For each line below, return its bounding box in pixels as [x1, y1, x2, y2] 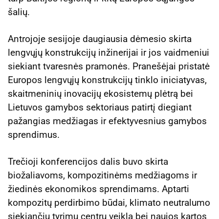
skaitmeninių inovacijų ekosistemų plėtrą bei [8, 88, 193, 100]
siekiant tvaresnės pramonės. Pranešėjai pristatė [8, 61, 210, 72]
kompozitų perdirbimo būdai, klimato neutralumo [8, 197, 210, 209]
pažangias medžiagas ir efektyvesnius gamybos [8, 115, 207, 127]
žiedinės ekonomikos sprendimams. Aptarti [8, 183, 189, 195]
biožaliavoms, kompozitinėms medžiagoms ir [8, 170, 197, 181]
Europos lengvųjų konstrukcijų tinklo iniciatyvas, [8, 74, 207, 86]
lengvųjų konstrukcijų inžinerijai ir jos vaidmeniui [8, 47, 209, 59]
